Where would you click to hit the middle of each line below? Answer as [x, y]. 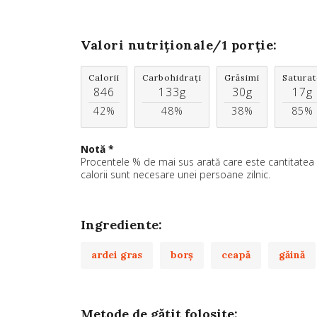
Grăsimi [242, 78]
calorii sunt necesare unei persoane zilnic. [175, 175]
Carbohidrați [172, 78]
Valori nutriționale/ [151, 45]
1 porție [248, 45]
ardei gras [117, 255]
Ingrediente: [121, 225]
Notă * [97, 149]
